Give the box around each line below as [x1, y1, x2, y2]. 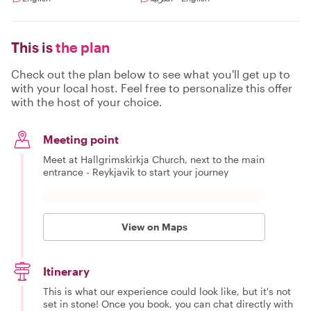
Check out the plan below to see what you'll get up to [11, 67, 290, 81]
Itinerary [43, 264, 90, 278]
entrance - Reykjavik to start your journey [43, 166, 228, 178]
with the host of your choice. [11, 95, 162, 108]
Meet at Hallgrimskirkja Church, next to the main [43, 153, 264, 165]
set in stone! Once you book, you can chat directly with [43, 298, 293, 310]
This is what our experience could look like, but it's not [43, 285, 291, 297]
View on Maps [121, 221, 187, 233]
